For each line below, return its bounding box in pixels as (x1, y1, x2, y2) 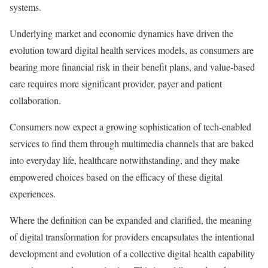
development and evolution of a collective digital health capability (10, 247, 255, 260)
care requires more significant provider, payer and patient (10, 77, 222, 90)
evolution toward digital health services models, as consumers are (10, 44, 254, 56)
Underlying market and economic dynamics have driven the (10, 27, 233, 39)
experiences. (10, 187, 56, 200)
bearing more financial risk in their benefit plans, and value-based (10, 60, 255, 73)
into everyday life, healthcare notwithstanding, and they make (10, 154, 240, 166)
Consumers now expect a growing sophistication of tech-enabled (10, 120, 251, 133)
